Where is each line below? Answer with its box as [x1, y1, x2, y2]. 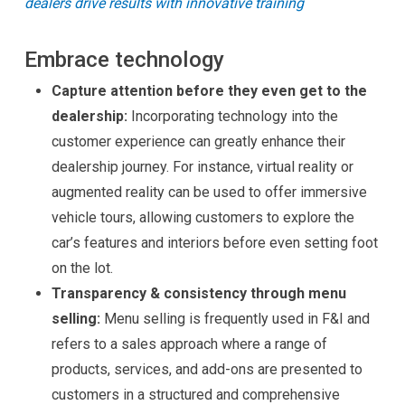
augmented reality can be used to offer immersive [51, 184, 367, 201]
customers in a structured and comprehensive [51, 386, 340, 403]
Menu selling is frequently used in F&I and [99, 310, 370, 327]
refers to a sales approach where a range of [51, 335, 327, 353]
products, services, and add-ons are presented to [51, 361, 363, 378]
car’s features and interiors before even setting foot [51, 234, 378, 251]
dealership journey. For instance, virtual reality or [51, 158, 353, 175]
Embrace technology [24, 46, 224, 72]
